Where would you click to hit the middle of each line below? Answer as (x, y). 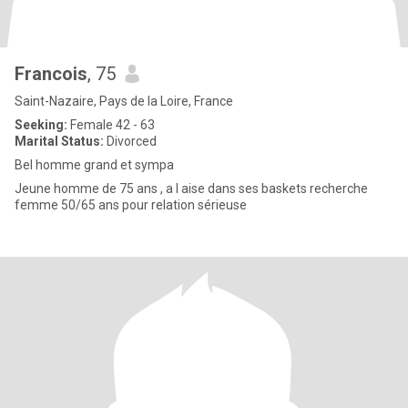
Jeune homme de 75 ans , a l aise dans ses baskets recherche (191, 189)
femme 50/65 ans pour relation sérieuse (131, 205)
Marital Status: (59, 141)
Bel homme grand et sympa (94, 165)
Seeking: (41, 125)
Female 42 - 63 (111, 125)
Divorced (130, 141)
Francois (51, 74)
